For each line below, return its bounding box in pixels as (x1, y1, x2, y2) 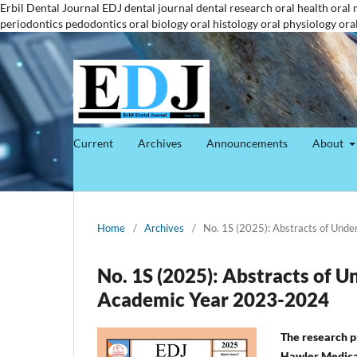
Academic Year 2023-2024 (97, 287, 329, 311)
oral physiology (261, 17, 336, 30)
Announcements (206, 135, 288, 150)
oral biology (129, 17, 188, 30)
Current (73, 135, 113, 150)
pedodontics (65, 17, 127, 30)
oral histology (190, 17, 258, 30)
